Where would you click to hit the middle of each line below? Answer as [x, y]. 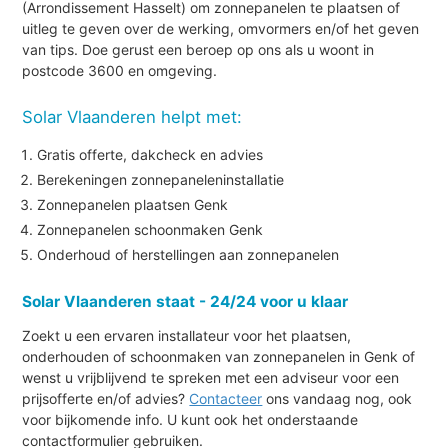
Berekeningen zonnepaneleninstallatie [161, 179]
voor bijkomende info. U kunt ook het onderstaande [190, 419]
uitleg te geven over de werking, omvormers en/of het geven [221, 28]
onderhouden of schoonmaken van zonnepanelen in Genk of [219, 356]
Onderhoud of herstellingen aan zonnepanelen [188, 254]
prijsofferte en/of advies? [106, 398]
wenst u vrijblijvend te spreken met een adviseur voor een [211, 377]
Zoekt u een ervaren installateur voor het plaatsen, [187, 335]
